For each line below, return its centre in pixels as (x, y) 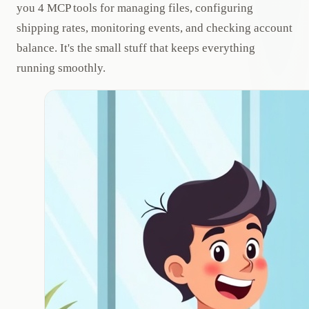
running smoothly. (61, 68)
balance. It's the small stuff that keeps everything (136, 48)
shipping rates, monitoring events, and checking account (154, 28)
